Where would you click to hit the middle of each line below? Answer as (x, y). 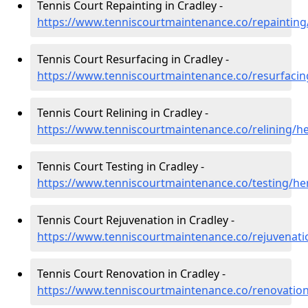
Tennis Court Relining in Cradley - (123, 113)
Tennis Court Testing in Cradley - (121, 166)
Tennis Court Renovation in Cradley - (131, 274)
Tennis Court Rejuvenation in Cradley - (136, 220)
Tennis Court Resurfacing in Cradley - (133, 59)
